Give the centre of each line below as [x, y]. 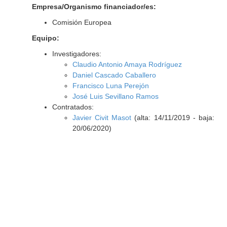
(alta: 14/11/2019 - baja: [173, 118]
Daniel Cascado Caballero [114, 75]
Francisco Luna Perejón [110, 86]
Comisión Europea [82, 22]
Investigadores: [77, 54]
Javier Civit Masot [102, 118]
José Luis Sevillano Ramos [115, 96]
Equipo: [45, 38]
